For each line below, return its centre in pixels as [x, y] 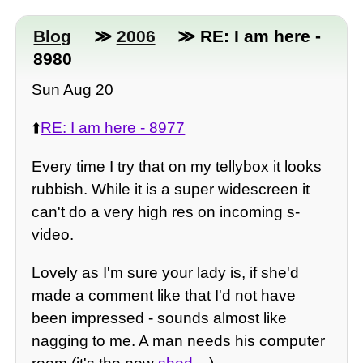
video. [53, 234]
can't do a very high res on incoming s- [166, 211]
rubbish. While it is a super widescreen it [171, 189]
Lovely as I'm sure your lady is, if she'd [166, 272]
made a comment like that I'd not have [164, 295]
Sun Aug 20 [73, 90]
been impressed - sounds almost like [160, 318]
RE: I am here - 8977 [113, 128]
